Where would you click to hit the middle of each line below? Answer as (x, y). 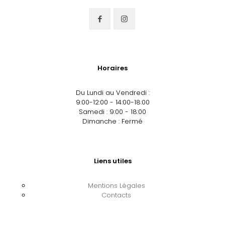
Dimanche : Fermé (113, 121)
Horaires (113, 68)
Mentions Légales (116, 185)
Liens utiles (113, 161)
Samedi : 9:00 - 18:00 (113, 111)
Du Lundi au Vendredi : (113, 92)
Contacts (116, 195)
